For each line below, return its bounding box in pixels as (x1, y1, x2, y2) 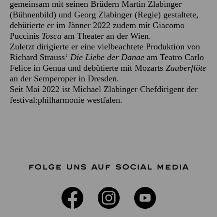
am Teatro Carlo (144, 52, 204, 62)
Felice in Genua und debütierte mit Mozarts (10, 63, 166, 73)
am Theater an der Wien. (62, 31, 151, 41)
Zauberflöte (166, 63, 206, 73)
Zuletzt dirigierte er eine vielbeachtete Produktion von (10, 42, 200, 52)
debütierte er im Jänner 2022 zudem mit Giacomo (10, 20, 185, 31)
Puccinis (10, 31, 42, 41)
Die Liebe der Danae (70, 52, 144, 62)
